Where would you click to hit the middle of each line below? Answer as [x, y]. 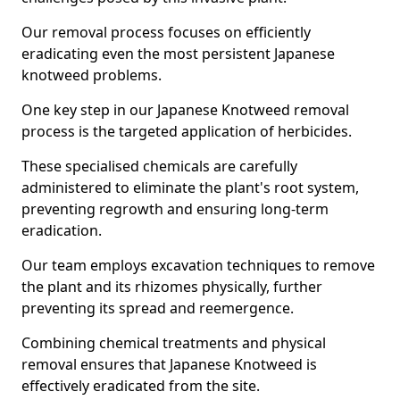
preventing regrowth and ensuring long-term [175, 209]
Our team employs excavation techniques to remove [198, 265]
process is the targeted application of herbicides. [188, 131]
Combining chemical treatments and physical [174, 343]
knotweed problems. [92, 75]
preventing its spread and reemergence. [159, 308]
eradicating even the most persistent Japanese [178, 54]
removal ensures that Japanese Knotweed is [169, 364]
